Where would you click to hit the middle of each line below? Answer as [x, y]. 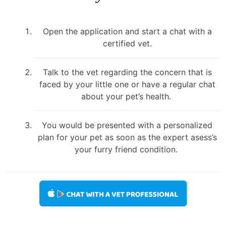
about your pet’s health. [127, 96]
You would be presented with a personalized [127, 125]
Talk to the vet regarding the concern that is [127, 72]
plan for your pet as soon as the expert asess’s [127, 137]
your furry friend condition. [127, 149]
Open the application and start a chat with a [127, 31]
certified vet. [127, 43]
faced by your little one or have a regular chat [127, 84]
